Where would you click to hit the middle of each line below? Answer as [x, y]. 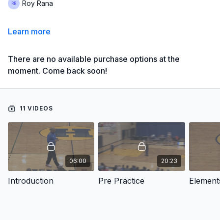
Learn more [29, 31]
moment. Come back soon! [57, 70]
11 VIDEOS [35, 108]
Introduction [31, 180]
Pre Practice [122, 180]
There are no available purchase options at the [94, 59]
